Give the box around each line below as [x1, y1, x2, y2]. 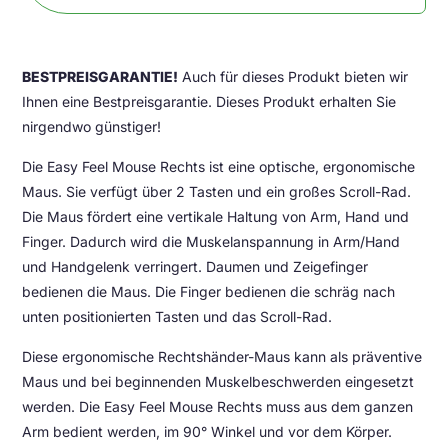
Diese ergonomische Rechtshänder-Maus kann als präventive [22, 348, 423, 365]
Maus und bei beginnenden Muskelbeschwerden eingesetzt [22, 373, 415, 390]
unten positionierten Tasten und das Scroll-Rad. [22, 308, 333, 325]
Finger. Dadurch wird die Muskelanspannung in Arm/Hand [22, 233, 401, 250]
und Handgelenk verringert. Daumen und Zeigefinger [22, 258, 369, 275]
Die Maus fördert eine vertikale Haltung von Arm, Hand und [22, 208, 410, 225]
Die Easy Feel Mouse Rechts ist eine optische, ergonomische [22, 158, 416, 175]
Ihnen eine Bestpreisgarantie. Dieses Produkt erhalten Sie [22, 93, 397, 110]
